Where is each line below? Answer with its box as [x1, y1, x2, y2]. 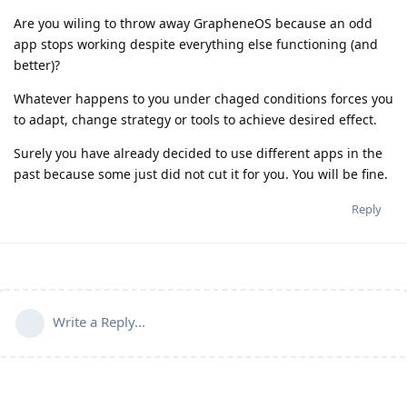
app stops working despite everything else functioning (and [14, 35, 378, 54]
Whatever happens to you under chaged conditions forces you [14, 90, 393, 108]
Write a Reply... [53, 313, 145, 332]
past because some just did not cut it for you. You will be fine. [14, 165, 388, 184]
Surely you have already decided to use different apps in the [14, 144, 382, 163]
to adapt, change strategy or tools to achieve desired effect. [14, 111, 377, 129]
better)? [14, 56, 60, 74]
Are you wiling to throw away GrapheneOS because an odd [14, 15, 372, 33]
